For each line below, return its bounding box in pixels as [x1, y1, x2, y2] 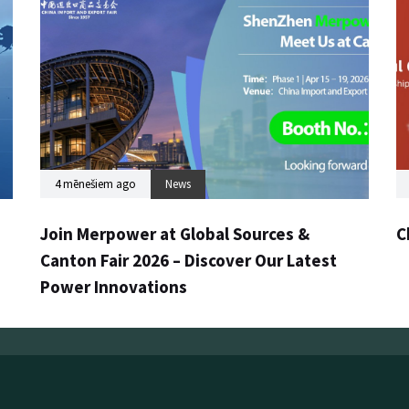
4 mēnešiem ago [55, 175, 136, 192]
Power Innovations [40, 275, 187, 298]
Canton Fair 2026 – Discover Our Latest [40, 248, 337, 271]
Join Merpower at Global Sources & [40, 222, 309, 245]
